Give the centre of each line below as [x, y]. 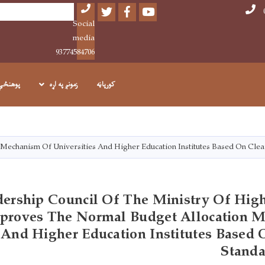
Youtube [128, 9]
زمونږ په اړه [63, 85]
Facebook [107, 9]
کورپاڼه [106, 85]
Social [84, 24]
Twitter [88, 9]
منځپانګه [120, 129]
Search [74, 11]
